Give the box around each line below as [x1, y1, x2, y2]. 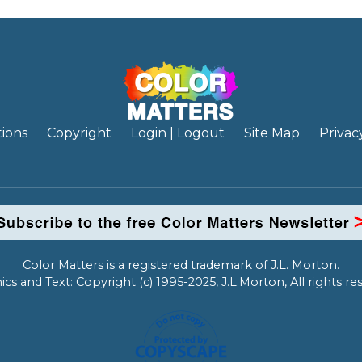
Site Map [243, 125, 300, 141]
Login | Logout [130, 125, 225, 141]
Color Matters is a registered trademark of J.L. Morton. [23, 258, 339, 273]
